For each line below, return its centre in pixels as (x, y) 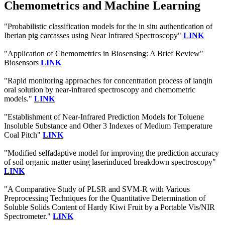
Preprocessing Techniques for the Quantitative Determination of (105, 198)
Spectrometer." (28, 216)
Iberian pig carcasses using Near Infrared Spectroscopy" (94, 36)
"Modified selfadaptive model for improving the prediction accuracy (111, 153)
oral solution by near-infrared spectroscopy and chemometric (100, 90)
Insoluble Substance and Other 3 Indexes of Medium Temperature (108, 126)
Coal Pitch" (23, 135)
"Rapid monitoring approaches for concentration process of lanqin (108, 81)
